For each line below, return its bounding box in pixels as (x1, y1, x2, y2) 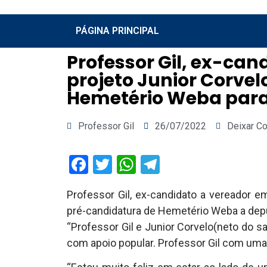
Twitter (112, 153, 170, 176)
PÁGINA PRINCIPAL (76, 25, 159, 36)
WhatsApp (136, 153, 222, 176)
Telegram (160, 153, 237, 176)
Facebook (88, 153, 167, 176)
